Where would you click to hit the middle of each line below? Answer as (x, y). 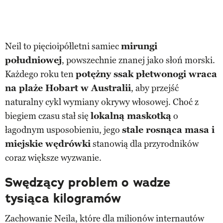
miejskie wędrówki (48, 144)
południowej (33, 60)
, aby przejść (155, 88)
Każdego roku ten (40, 74)
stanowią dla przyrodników (145, 144)
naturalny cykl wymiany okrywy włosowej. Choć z (102, 102)
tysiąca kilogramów (63, 198)
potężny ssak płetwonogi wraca (146, 74)
